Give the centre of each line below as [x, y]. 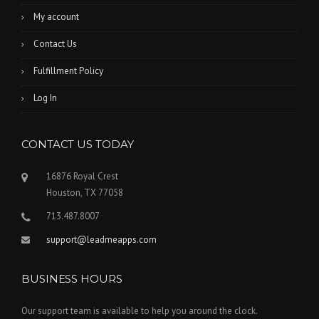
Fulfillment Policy [68, 70]
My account [56, 16]
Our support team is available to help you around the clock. [140, 310]
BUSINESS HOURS [72, 278]
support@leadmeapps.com [101, 239]
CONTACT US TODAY [78, 144]
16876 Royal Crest [82, 176]
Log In [45, 98]
